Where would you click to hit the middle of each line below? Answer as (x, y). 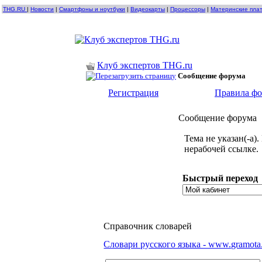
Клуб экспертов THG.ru (144, 65)
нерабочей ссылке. (222, 149)
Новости (42, 9)
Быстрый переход (220, 178)
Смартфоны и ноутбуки (92, 9)
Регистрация (133, 93)
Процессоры (188, 9)
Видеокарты (148, 9)
